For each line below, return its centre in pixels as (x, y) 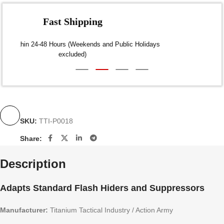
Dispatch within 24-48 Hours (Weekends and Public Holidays (112, 44)
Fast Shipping (112, 21)
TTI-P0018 (56, 121)
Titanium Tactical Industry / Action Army (110, 210)
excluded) (112, 54)
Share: (31, 138)
